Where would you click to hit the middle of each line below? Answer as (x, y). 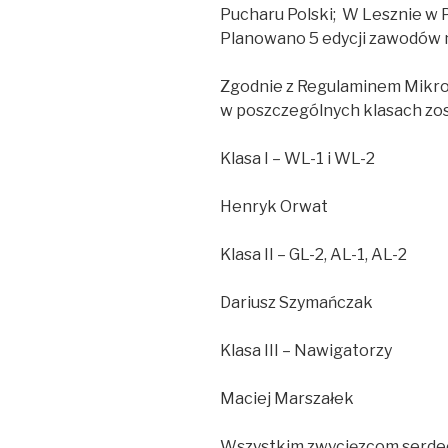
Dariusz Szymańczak (296, 303)
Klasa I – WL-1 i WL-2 (297, 159)
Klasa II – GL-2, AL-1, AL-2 (313, 255)
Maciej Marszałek (287, 399)
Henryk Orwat (274, 207)
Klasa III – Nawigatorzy (306, 351)
